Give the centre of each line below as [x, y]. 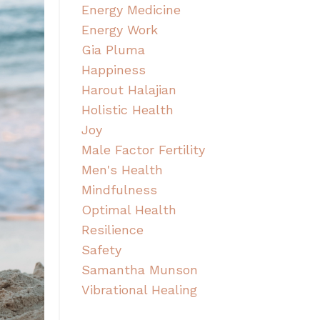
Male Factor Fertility [143, 149]
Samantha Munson [139, 269]
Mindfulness [119, 189]
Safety [101, 249]
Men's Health [122, 169]
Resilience [112, 229]
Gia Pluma [113, 49]
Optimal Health [129, 209]
